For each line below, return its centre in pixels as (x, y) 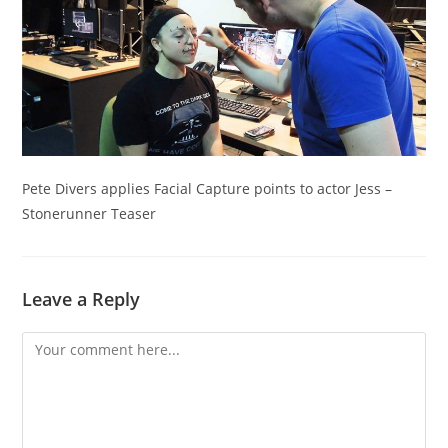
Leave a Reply (81, 299)
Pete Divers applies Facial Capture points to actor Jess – (207, 189)
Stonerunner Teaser (89, 214)
